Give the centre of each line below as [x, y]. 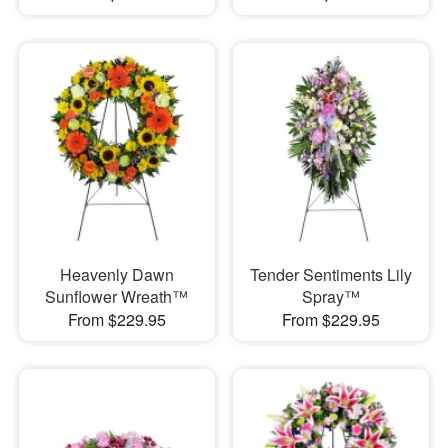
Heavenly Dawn [116, 274]
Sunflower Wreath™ [117, 296]
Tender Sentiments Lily [330, 274]
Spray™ [330, 296]
